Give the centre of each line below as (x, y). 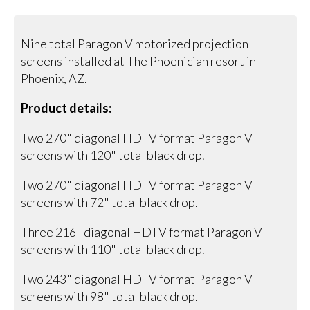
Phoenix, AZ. (54, 78)
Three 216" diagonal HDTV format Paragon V (142, 231)
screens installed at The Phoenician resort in (139, 61)
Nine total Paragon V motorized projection (135, 43)
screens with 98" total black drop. (110, 296)
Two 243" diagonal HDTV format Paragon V (137, 279)
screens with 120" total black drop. (113, 155)
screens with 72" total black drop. (110, 202)
